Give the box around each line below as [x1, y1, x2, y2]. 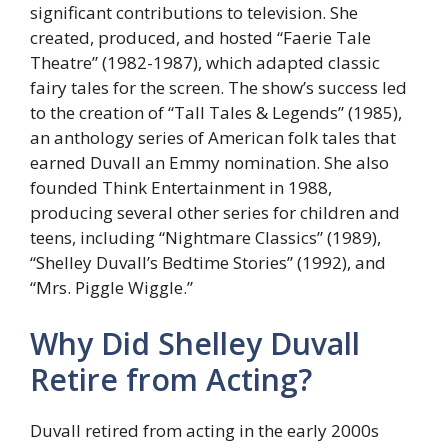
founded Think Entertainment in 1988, [30, 176, 332, 200]
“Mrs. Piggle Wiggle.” [30, 276, 193, 300]
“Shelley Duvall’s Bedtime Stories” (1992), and [30, 251, 386, 275]
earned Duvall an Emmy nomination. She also [30, 151, 389, 175]
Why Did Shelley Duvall [30, 322, 360, 364]
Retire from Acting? [30, 358, 312, 400]
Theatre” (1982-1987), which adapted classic [30, 51, 380, 75]
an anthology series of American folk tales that [30, 126, 396, 150]
